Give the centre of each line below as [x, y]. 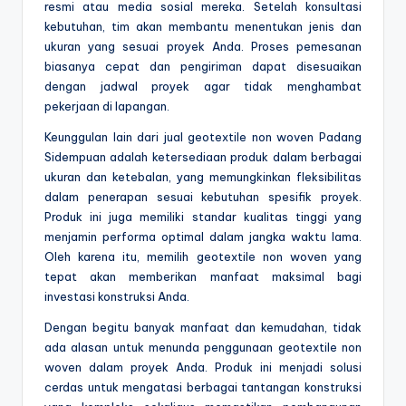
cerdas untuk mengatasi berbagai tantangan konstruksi [203, 387]
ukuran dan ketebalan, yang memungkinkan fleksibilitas [203, 176]
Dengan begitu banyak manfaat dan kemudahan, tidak [203, 327]
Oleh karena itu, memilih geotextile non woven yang [203, 256]
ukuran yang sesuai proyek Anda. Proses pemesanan [203, 46]
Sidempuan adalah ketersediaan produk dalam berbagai [203, 156]
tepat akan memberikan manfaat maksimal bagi [203, 276]
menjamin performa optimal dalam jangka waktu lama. [203, 236]
